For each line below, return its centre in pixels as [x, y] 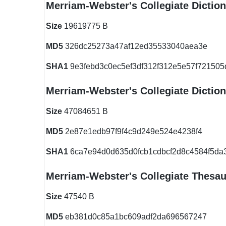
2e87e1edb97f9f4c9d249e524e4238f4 [133, 131]
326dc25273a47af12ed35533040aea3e [135, 46]
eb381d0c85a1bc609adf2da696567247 [135, 217]
